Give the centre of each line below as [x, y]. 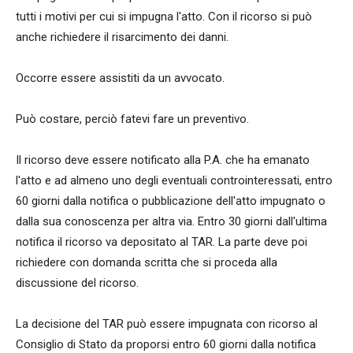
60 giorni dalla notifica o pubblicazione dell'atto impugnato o [171, 201]
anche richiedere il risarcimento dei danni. [122, 37]
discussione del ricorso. [77, 283]
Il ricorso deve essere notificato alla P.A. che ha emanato [163, 160]
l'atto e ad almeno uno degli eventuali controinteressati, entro [174, 180]
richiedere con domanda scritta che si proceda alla [147, 262]
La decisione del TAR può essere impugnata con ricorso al [167, 324]
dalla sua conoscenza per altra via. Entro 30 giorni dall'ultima [171, 221]
